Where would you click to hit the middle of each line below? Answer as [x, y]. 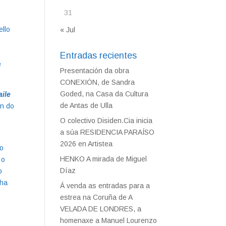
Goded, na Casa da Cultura [104, 94]
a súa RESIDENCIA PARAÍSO [107, 132]
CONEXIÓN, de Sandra [98, 82]
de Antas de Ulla [87, 105]
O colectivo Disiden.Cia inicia [106, 121]
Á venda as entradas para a [105, 186]
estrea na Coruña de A [96, 197]
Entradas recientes [99, 55]
